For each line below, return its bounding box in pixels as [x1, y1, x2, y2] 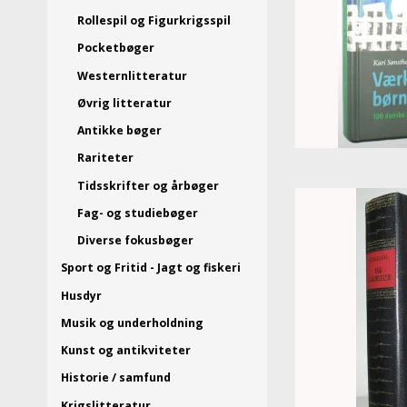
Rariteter [76, 150, 134, 166]
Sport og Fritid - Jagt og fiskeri [61, 260, 241, 276]
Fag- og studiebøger [76, 204, 198, 221]
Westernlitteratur [76, 67, 187, 84]
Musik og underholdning [61, 314, 203, 331]
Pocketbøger [76, 40, 154, 56]
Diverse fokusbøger [76, 233, 194, 249]
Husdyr [61, 287, 102, 303]
